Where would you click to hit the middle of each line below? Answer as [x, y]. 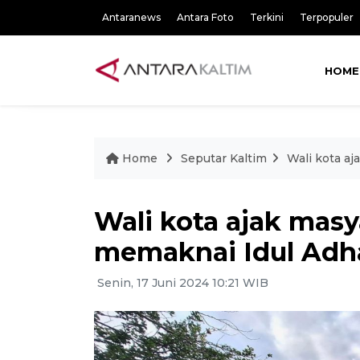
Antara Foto [205, 17]
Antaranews [131, 17]
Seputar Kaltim [224, 158]
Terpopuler [327, 17]
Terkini [267, 17]
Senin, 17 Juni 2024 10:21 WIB [181, 283]
